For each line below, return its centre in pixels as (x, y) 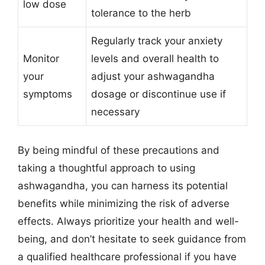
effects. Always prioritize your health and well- (128, 221)
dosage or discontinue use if (159, 94)
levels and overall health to (155, 59)
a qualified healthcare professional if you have (127, 256)
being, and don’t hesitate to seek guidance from (132, 239)
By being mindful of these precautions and (119, 150)
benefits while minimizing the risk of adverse (124, 203)
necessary (115, 112)
